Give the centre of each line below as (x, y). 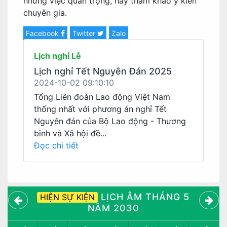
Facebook (43, 33)
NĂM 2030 (113, 208)
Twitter (85, 33)
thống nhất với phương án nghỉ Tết (100, 109)
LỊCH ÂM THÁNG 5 (144, 197)
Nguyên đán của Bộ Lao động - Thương (110, 121)
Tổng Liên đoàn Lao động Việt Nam (102, 97)
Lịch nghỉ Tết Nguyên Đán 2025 (103, 71)
